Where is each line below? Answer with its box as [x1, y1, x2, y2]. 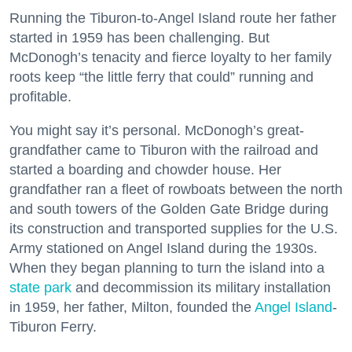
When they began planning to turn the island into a [9, 259, 324, 276]
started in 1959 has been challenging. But [9, 29, 269, 46]
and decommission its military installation [71, 279, 331, 295]
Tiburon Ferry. [9, 318, 97, 335]
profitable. [9, 88, 71, 104]
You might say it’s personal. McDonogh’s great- [9, 122, 304, 138]
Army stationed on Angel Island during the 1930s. [9, 240, 317, 256]
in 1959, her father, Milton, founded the [9, 299, 255, 315]
